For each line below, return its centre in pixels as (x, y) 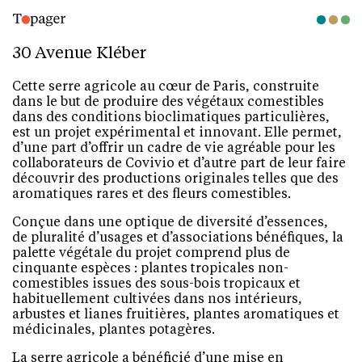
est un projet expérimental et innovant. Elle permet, (177, 133)
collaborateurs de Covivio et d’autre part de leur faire (179, 164)
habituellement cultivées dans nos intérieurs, (157, 300)
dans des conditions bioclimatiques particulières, (171, 118)
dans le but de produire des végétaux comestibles (168, 103)
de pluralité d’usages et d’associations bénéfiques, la (178, 238)
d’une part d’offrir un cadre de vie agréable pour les (174, 149)
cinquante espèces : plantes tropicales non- (150, 269)
